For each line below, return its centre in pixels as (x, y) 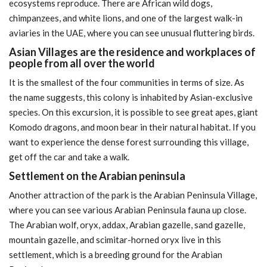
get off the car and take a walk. (69, 156)
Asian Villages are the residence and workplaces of (132, 52)
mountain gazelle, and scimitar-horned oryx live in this (115, 239)
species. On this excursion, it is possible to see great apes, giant (133, 112)
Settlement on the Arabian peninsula (97, 176)
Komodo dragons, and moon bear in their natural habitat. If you (132, 127)
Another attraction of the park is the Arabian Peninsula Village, (133, 195)
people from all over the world (82, 63)
